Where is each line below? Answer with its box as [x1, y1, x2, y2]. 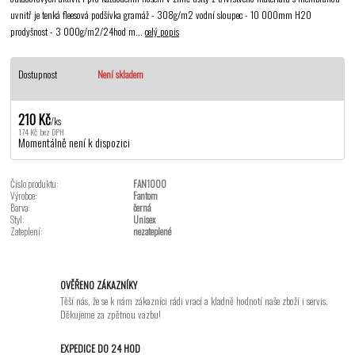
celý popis [145, 24, 180, 40]
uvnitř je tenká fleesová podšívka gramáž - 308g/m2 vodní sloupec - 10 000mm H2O [10, 7, 312, 23]
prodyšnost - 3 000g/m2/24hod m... [10, 24, 146, 40]
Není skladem [97, 67, 143, 82]
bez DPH [40, 124, 64, 138]
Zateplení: [10, 223, 43, 238]
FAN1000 [132, 176, 166, 190]
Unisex [132, 212, 155, 226]
